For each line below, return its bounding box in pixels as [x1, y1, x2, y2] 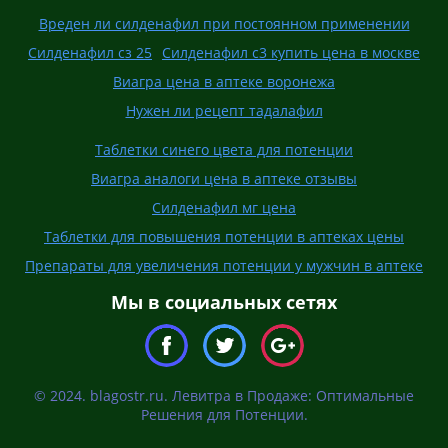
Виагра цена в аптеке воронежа [113, 71, 335, 91]
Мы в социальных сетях [111, 289, 337, 314]
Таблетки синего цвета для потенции [95, 139, 353, 159]
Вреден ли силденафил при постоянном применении [38, 13, 410, 33]
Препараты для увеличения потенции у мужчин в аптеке [25, 255, 423, 275]
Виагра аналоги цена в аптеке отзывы [91, 168, 357, 188]
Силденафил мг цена [152, 197, 296, 217]
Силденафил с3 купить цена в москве [162, 42, 420, 62]
